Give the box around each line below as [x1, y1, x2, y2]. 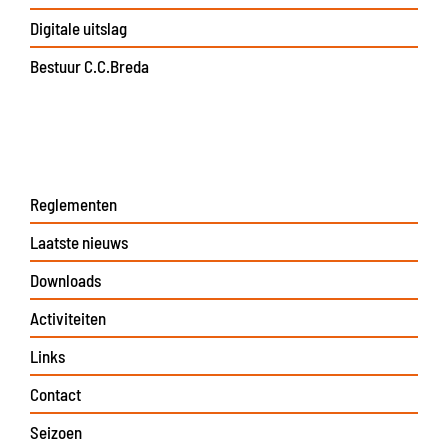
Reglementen [30, 193, 117, 214]
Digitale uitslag [30, 17, 127, 38]
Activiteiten [30, 307, 106, 328]
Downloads [30, 269, 101, 290]
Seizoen [30, 421, 82, 442]
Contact [30, 383, 81, 404]
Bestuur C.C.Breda [30, 55, 149, 76]
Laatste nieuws [30, 231, 128, 252]
